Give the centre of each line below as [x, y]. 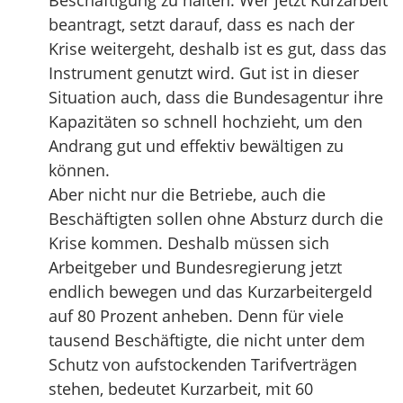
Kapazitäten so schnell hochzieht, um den [206, 121]
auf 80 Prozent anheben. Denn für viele [196, 316]
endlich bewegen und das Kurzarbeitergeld [210, 291]
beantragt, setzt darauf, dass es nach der [201, 24]
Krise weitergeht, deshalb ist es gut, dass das [218, 49]
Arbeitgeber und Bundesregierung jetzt [195, 267]
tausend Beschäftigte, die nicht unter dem [207, 340]
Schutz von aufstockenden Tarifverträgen [203, 364]
